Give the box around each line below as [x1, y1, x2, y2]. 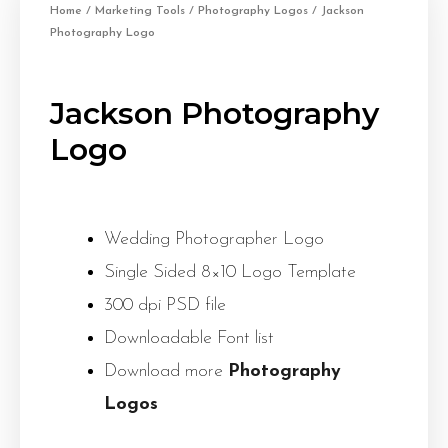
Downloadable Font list [104, 329, 274, 349]
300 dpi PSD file [104, 296, 226, 316]
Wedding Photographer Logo [104, 230, 324, 250]
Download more [104, 362, 228, 382]
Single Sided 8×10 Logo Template [104, 263, 356, 283]
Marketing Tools [95, 5, 185, 18]
